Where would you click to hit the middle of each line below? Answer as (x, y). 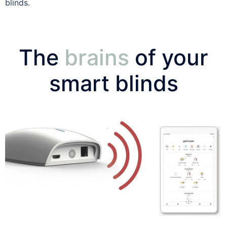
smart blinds (113, 83)
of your (172, 57)
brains (97, 57)
